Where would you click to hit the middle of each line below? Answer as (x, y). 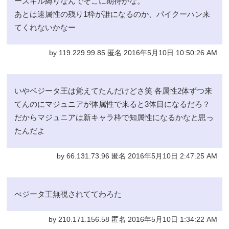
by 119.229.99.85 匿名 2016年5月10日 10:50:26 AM (133, 53)
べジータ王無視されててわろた (68, 194)
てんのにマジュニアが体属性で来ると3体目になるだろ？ (112, 104)
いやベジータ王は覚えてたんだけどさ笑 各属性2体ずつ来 (113, 91)
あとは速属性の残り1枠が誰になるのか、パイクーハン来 (112, 14)
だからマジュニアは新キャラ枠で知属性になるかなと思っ (114, 118)
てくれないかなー (45, 28)
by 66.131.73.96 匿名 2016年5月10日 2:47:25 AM (137, 156)
